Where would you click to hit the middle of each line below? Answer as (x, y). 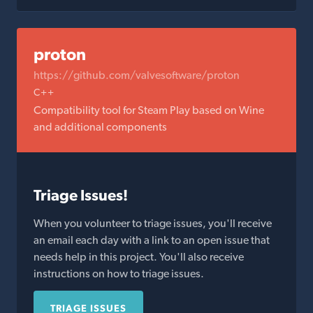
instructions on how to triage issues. (119, 274)
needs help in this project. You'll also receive (139, 257)
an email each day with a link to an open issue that (152, 240)
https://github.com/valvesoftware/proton (137, 75)
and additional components (100, 127)
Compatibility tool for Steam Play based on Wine (149, 110)
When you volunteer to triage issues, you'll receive (153, 223)
